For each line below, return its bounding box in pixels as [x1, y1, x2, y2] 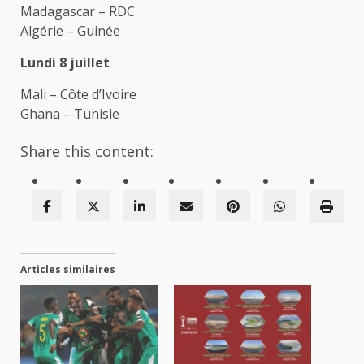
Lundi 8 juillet [20, 54, 110, 72]
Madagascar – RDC [20, 2, 135, 21]
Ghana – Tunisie [20, 105, 119, 123]
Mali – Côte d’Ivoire [20, 85, 136, 104]
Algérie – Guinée [20, 22, 120, 41]
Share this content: [20, 141, 154, 162]
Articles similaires [20, 262, 115, 277]
